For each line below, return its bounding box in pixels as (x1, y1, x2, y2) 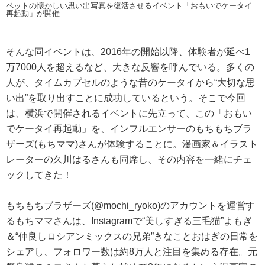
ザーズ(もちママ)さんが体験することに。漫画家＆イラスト (6, 138, 258, 149)
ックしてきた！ (6, 169, 72, 180)
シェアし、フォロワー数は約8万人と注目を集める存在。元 (6, 246, 257, 257)
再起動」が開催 (6, 8, 60, 18)
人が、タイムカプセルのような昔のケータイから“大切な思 (6, 77, 255, 88)
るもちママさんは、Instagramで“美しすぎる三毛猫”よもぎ (6, 215, 252, 226)
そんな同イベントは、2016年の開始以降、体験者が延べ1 (6, 46, 250, 57)
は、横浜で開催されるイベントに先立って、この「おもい (6, 108, 252, 118)
